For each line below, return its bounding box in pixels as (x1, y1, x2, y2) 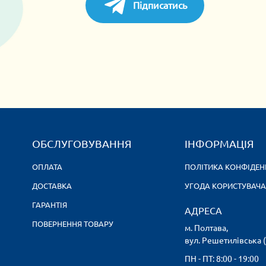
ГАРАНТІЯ (32, 200, 67, 209)
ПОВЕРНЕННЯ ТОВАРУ (32, 219, 113, 228)
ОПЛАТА (32, 162, 62, 171)
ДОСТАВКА (32, 181, 72, 190)
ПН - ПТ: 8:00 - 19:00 (185, 254, 259, 264)
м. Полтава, (185, 223, 228, 233)
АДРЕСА (185, 205, 222, 216)
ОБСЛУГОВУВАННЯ (32, 137, 131, 150)
